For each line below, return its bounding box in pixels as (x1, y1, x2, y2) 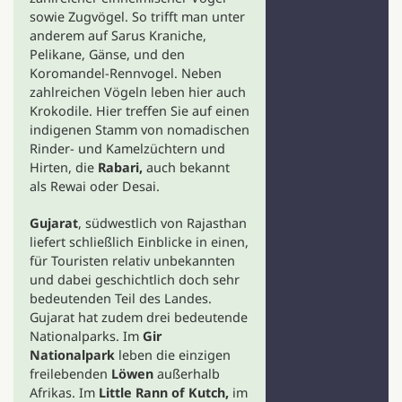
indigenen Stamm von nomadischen (29, 121, 249, 138)
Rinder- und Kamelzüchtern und (29, 140, 225, 157)
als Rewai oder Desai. (29, 178, 160, 195)
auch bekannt (142, 159, 230, 176)
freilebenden (29, 365, 111, 382)
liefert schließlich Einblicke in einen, (29, 233, 249, 250)
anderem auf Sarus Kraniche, (29, 27, 206, 44)
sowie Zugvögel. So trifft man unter (29, 8, 245, 25)
